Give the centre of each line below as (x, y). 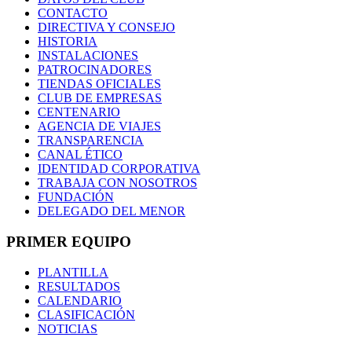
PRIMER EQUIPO (69, 242)
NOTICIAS (68, 328)
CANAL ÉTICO (80, 155)
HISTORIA (68, 42)
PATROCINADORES (95, 70)
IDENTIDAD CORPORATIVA (119, 169)
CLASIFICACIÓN (86, 314)
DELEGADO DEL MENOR (112, 211)
